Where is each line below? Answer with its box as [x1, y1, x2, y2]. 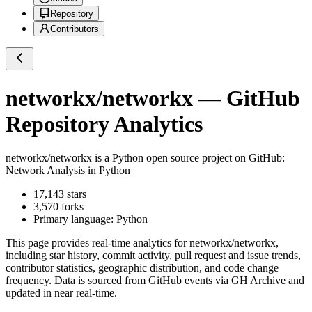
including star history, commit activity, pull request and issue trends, [6, 249, 301, 262]
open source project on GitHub [143, 152, 282, 164]
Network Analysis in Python [6, 164, 130, 177]
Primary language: [33, 213, 116, 226]
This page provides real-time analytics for [6, 237, 189, 249]
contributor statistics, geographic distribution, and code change [6, 262, 279, 274]
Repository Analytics [6, 111, 203, 136]
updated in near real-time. [6, 287, 117, 299]
